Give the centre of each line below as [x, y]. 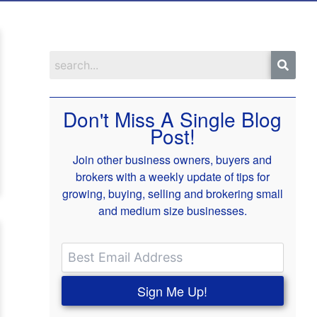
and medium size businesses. [172, 210]
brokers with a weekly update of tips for [172, 176]
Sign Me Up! [173, 290]
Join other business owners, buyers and [173, 159]
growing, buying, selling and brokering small [172, 193]
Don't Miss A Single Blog [173, 119]
